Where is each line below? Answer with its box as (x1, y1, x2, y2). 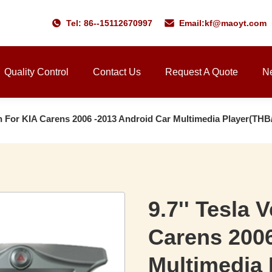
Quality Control (4, 67, 69, 77)
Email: (178, 18, 205, 28)
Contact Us (93, 67, 141, 77)
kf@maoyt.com (204, 18, 267, 28)
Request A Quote (165, 67, 238, 77)
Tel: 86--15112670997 (66, 18, 152, 28)
